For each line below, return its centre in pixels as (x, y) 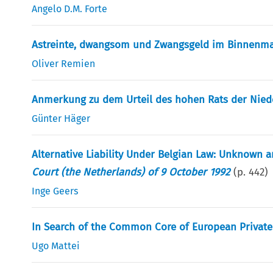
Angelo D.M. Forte (70, 9)
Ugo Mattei (56, 246)
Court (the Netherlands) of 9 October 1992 (131, 172)
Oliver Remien (64, 63)
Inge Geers (55, 191)
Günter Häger (61, 118)
